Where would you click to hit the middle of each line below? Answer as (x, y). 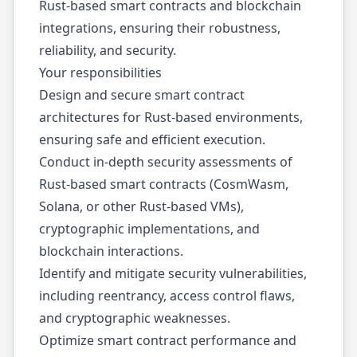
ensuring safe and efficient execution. (152, 139)
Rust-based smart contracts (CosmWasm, (164, 184)
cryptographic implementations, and (149, 229)
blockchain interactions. (111, 251)
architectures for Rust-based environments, (171, 117)
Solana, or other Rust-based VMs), (141, 206)
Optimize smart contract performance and (168, 340)
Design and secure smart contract (142, 95)
